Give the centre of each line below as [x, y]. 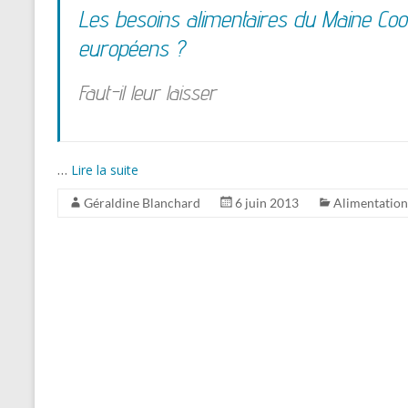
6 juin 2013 [267, 203]
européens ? [132, 48]
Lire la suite [105, 170]
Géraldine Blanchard [142, 203]
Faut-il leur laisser [147, 92]
